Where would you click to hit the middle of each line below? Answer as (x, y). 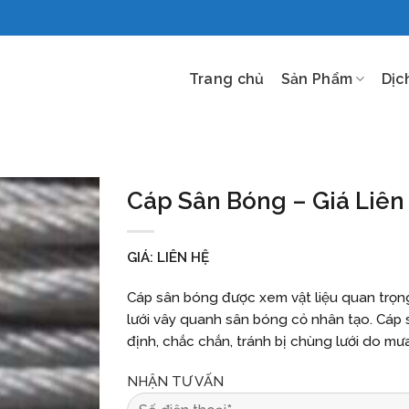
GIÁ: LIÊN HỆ (168, 258)
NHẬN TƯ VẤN (175, 381)
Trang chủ (226, 79)
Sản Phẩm (317, 79)
